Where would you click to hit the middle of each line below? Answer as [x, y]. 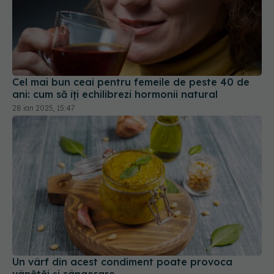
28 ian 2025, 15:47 [43, 76]
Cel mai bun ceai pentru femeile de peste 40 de [131, 50]
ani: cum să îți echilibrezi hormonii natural [115, 62]
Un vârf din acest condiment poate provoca [122, 230]
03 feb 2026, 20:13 [44, 256]
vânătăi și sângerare [64, 242]
